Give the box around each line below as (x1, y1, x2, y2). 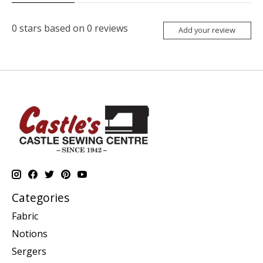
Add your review (178, 25, 236, 36)
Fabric (12, 210, 38, 223)
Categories (12, 189, 69, 205)
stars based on (17, 22, 87, 35)
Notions (12, 227, 48, 241)
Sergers (12, 245, 46, 258)
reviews (92, 22, 128, 35)
